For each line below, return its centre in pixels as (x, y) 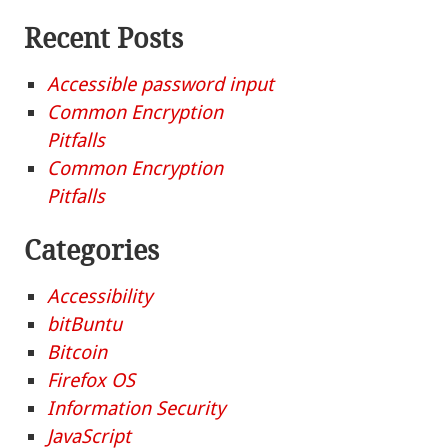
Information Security (136, 409)
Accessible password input (161, 84)
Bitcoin (77, 353)
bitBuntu (85, 325)
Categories (92, 250)
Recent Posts (104, 38)
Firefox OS (91, 381)
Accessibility (100, 297)
